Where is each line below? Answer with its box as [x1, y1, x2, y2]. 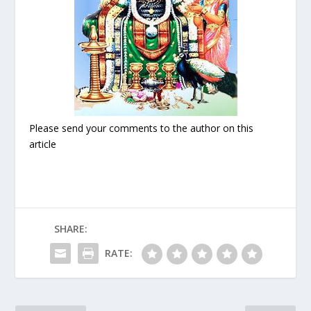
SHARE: [54, 222, 87, 236]
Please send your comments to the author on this [29, 121, 254, 135]
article [29, 137, 57, 151]
